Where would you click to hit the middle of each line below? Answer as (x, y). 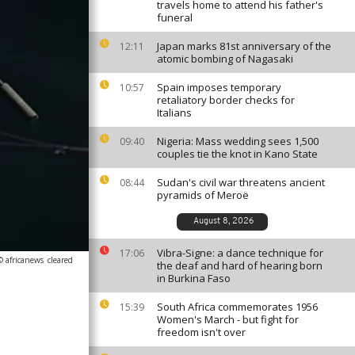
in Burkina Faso (194, 278)
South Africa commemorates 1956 (237, 307)
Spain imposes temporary (219, 87)
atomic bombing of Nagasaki (225, 59)
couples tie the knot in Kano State (237, 154)
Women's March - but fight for (228, 319)
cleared (60, 260)
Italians (174, 113)
